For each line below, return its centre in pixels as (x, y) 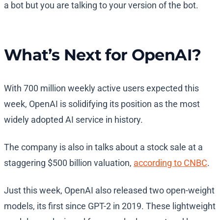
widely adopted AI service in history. (74, 120)
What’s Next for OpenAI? (103, 55)
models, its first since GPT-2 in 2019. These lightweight (110, 206)
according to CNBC (170, 163)
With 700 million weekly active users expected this (101, 88)
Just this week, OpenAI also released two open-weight (109, 191)
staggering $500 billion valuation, (69, 163)
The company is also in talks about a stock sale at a (103, 147)
